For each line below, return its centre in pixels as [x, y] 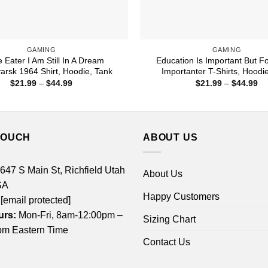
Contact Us [167, 242]
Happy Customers [181, 196]
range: [84, 91]
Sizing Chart [169, 219]
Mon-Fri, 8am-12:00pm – [69, 215]
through [86, 108]
